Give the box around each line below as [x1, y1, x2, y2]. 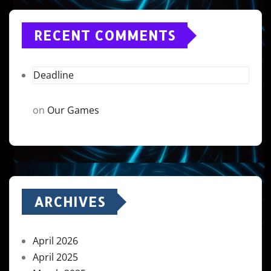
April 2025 [33, 250, 78, 264]
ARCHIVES [34, 193, 105, 210]
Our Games [47, 103, 99, 117]
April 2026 [33, 234, 78, 247]
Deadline [33, 68, 74, 82]
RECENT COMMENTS [34, 27, 175, 44]
